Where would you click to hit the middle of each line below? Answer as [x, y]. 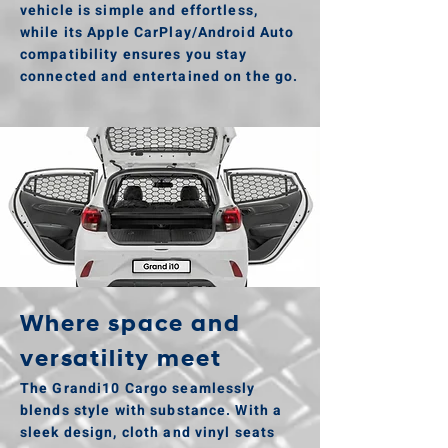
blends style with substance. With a [151, 410]
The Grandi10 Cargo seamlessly [138, 388]
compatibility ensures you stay [134, 54]
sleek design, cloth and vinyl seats [148, 432]
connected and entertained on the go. [159, 76]
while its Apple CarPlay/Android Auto [157, 32]
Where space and [130, 325]
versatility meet [121, 360]
